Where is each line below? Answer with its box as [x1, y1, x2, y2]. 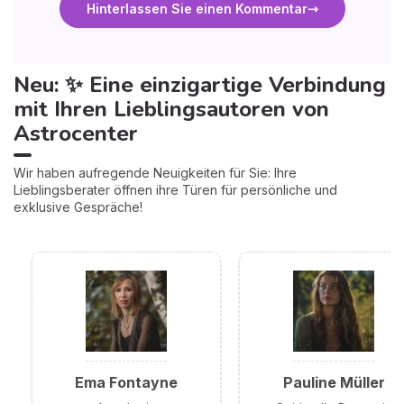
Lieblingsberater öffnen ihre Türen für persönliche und [14, 181, 337, 197]
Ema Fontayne [75, 372, 178, 391]
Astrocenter [14, 118, 138, 148]
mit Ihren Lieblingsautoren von [14, 94, 329, 124]
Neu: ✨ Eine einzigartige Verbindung [14, 69, 386, 99]
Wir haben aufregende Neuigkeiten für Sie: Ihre [14, 164, 297, 180]
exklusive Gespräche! [14, 198, 142, 215]
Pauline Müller [282, 372, 385, 391]
